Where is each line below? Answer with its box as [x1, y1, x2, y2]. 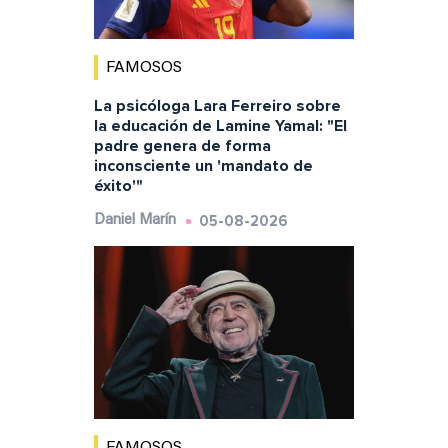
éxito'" [93, 175, 143, 196]
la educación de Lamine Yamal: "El [93, 115, 347, 136]
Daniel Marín [93, 212, 176, 228]
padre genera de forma [93, 135, 271, 156]
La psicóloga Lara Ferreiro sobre [93, 95, 341, 116]
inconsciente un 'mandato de [93, 155, 313, 176]
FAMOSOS [105, 59, 182, 76]
